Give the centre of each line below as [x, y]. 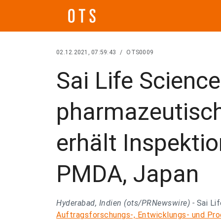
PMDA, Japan [128, 174]
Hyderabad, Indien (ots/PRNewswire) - [127, 203]
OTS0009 [140, 52]
